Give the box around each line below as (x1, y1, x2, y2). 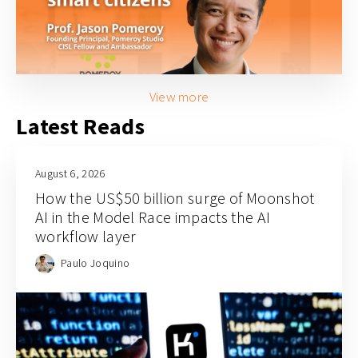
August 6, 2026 (35, 166, 105, 181)
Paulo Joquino (61, 255, 130, 270)
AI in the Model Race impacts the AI (35, 207, 271, 228)
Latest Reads (16, 112, 145, 141)
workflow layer (35, 226, 137, 247)
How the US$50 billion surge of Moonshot (35, 188, 315, 209)
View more (149, 88, 209, 106)
